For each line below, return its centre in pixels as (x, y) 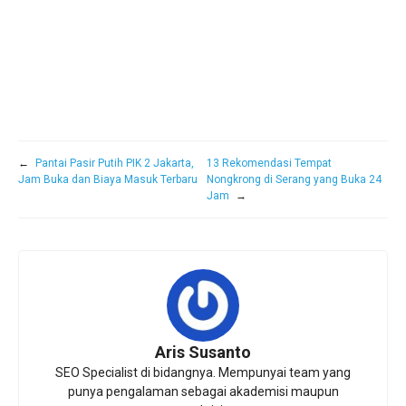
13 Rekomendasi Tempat (269, 163)
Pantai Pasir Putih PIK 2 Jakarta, (115, 163)
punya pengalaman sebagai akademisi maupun (203, 391)
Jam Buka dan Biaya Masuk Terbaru (108, 179)
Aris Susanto (203, 352)
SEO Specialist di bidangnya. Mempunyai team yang (203, 372)
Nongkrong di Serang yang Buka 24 (294, 179)
